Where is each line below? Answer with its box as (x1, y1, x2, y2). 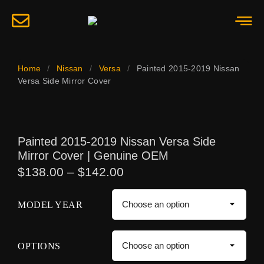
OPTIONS (18, 241, 61, 252)
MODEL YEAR (18, 200, 82, 210)
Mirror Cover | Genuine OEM (18, 149, 169, 162)
